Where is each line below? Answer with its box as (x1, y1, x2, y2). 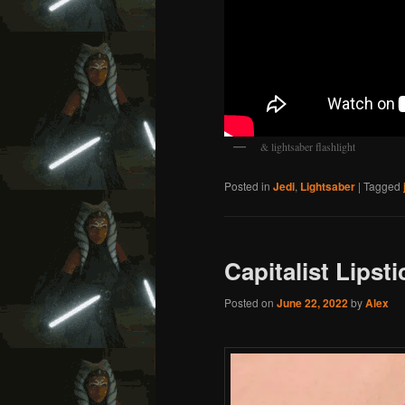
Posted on (224, 295, 277, 311)
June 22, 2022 (277, 295, 348, 312)
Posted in (224, 177, 270, 193)
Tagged (363, 177, 400, 193)
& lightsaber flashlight (260, 139, 355, 155)
